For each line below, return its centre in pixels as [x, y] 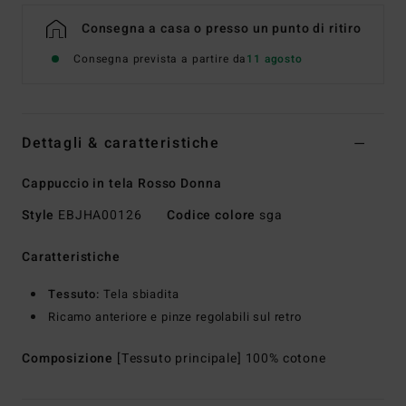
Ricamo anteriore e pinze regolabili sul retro [175, 316]
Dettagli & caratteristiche [121, 143]
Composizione [69, 358]
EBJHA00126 [100, 215]
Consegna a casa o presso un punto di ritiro [221, 28]
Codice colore [212, 215]
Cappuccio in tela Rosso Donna [122, 183]
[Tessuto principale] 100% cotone [221, 358]
